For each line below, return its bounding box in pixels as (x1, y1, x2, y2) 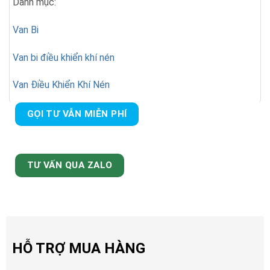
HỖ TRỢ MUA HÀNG (12, 240, 145, 257)
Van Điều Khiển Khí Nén (13, 79, 110, 91)
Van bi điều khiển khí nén (13, 51, 115, 63)
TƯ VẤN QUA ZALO (27, 159, 113, 171)
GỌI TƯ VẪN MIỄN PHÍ (27, 108, 127, 120)
